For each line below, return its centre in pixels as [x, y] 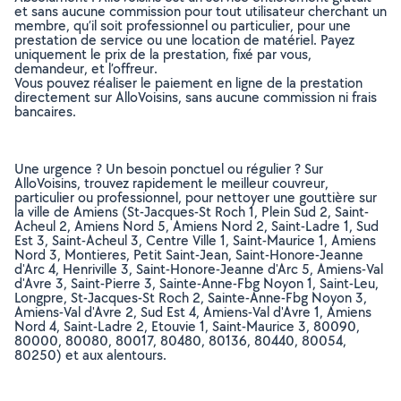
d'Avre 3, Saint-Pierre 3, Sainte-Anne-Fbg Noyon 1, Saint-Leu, [196, 283]
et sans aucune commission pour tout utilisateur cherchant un [200, 11]
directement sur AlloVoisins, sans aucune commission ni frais [196, 97]
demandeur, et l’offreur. [86, 68]
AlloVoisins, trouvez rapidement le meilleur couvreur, [171, 183]
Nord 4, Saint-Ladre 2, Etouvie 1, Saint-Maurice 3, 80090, [187, 326]
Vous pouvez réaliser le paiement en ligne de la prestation [188, 83]
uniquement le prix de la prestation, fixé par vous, [163, 54]
